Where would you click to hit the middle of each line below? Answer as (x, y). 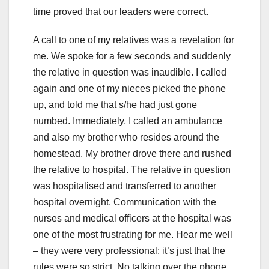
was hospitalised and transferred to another (125, 186)
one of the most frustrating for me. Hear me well (133, 234)
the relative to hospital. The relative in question (132, 169)
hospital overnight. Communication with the (125, 202)
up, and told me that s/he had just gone (115, 104)
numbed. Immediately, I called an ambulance (128, 121)
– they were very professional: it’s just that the (129, 250)
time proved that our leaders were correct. (122, 11)
